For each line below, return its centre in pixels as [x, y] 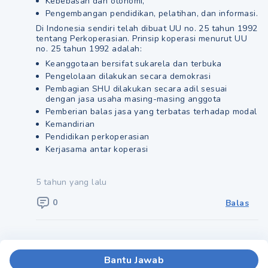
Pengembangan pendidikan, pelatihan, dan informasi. [152, 13]
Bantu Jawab [134, 260]
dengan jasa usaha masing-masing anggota [133, 99]
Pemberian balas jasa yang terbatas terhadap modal [151, 112]
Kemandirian [70, 124]
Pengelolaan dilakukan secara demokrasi [128, 76]
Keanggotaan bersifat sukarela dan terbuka [134, 64]
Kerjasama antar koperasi [97, 149]
